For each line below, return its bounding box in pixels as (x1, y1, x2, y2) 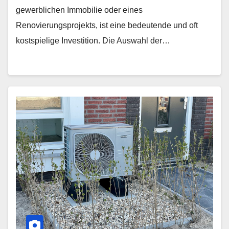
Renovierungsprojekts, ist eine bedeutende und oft (16, 21, 198, 30)
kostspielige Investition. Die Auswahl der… (16, 36, 170, 45)
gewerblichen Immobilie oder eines (16, 6, 143, 14)
